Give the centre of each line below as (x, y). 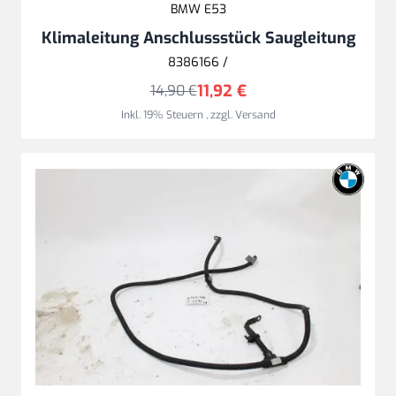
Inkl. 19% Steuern (163, 114)
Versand (255, 114)
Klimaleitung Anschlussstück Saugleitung (198, 38)
